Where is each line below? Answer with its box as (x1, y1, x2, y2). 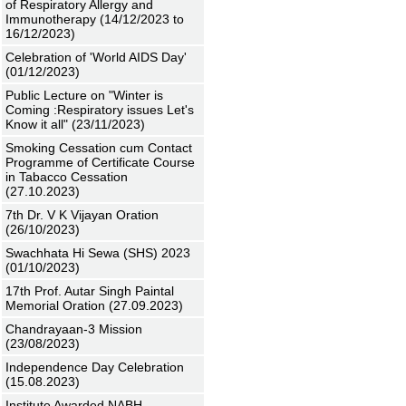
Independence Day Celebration (5, 360, 184, 374)
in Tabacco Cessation (5, 169, 128, 184)
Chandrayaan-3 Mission (5, 322, 142, 336)
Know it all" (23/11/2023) (5, 117, 145, 131)
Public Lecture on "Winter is (5, 88, 163, 102)
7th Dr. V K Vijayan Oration (5, 208, 159, 222)
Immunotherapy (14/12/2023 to (5, 12, 184, 26)
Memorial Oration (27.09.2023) (5, 298, 183, 313)
